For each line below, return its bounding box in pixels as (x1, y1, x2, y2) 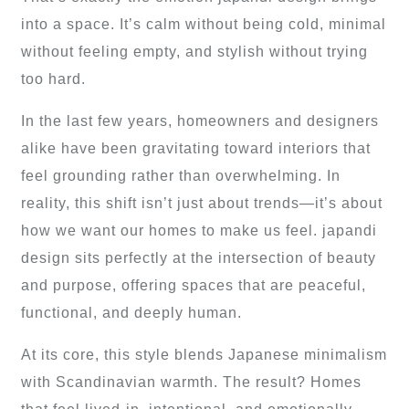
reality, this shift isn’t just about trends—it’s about (21, 195, 383, 212)
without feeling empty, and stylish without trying (21, 44, 368, 60)
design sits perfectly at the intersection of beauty (21, 250, 376, 267)
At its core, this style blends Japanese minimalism (21, 347, 387, 363)
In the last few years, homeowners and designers (21, 113, 379, 130)
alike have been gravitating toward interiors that (21, 141, 371, 157)
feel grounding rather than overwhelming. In (21, 168, 341, 184)
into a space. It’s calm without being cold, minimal (21, 16, 386, 33)
